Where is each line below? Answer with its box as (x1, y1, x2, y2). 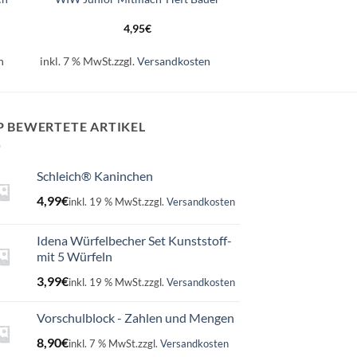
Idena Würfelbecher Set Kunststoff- (37, 232, 232, 248)
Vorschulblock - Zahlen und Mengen (37, 309, 234, 325)
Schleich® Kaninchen (37, 167, 153, 183)
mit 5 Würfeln (37, 248, 112, 264)
